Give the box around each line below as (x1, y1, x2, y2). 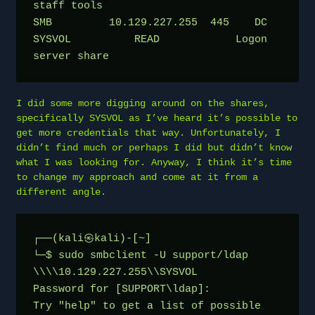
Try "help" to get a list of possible (33, 300, 261, 312)
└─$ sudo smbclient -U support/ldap (33, 249, 248, 262)
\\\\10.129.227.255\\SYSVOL (33, 266, 198, 278)
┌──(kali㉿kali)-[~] (33, 232, 151, 245)
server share (33, 50, 109, 63)
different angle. (16, 186, 106, 198)
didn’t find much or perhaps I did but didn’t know (16, 141, 292, 153)
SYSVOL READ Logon (33, 33, 267, 46)
